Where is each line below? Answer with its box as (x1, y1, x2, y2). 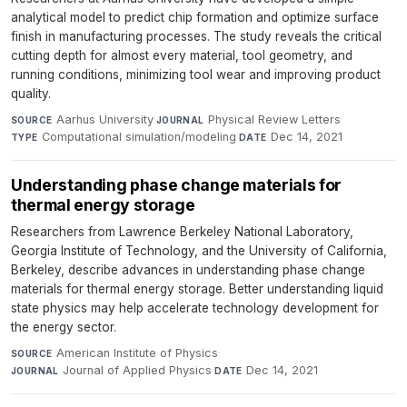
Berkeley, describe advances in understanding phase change (11, 262, 365, 277)
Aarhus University (55, 112, 154, 126)
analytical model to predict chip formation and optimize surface (11, 9, 379, 25)
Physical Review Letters (208, 112, 342, 126)
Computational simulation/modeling (42, 129, 237, 144)
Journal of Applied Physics (63, 362, 213, 377)
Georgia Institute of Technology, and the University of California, (11, 243, 387, 258)
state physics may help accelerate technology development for (11, 300, 379, 315)
